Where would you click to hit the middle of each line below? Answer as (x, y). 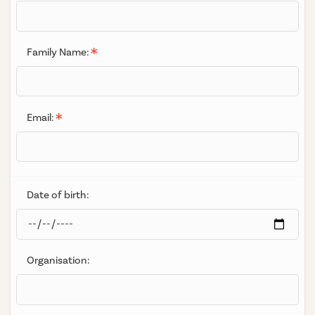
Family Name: (58, 53)
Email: (40, 117)
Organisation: (58, 261)
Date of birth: (58, 195)
